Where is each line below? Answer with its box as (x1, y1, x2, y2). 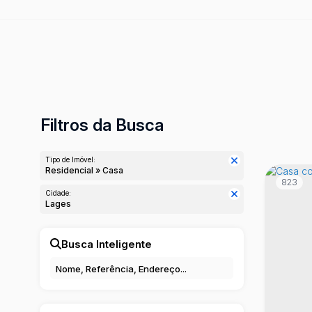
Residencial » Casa (51, 165, 123, 175)
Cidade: (45, 189, 71, 197)
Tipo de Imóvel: (45, 155, 95, 164)
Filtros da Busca (40, 115, 164, 135)
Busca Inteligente (61, 237, 152, 251)
